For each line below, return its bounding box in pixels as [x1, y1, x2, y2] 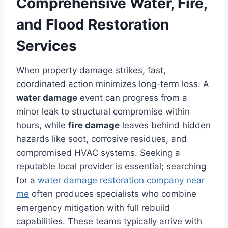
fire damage [68, 120, 120, 130]
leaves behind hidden [120, 120, 211, 130]
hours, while [16, 120, 68, 130]
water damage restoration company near [38, 175, 205, 185]
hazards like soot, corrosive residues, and [16, 133, 187, 144]
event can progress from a [77, 92, 187, 103]
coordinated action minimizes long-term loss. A [16, 78, 209, 89]
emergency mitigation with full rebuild [16, 202, 170, 213]
